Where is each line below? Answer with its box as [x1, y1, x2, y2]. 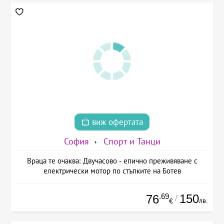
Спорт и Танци [103, 136, 160, 147]
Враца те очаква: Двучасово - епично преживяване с [26, 156, 197, 165]
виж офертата [89, 117, 143, 127]
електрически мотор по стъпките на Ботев [43, 166, 181, 175]
